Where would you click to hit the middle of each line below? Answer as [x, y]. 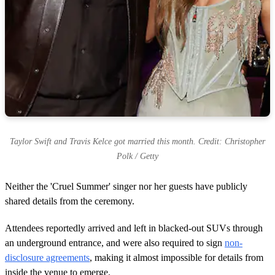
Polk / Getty [137, 156]
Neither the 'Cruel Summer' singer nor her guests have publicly [126, 186]
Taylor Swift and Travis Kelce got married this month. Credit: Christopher [137, 141]
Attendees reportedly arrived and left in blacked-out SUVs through [134, 228]
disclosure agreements [47, 257]
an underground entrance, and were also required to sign [115, 242]
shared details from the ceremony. [70, 201]
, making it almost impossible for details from [176, 257]
